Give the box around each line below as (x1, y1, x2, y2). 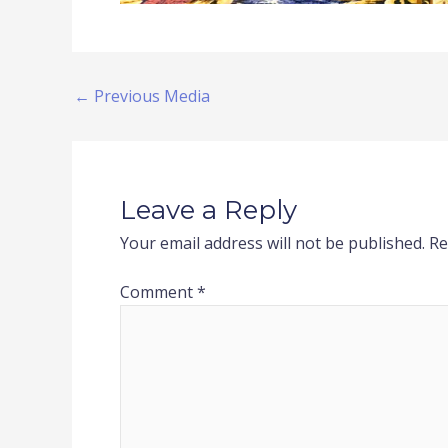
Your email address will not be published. (120, 231, 425, 254)
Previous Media (90, 84, 210, 107)
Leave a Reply (120, 193, 297, 226)
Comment (120, 280, 197, 303)
